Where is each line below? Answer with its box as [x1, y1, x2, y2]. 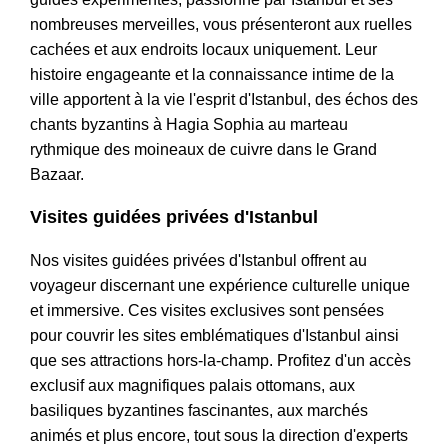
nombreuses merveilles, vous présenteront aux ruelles [30, 16, 412, 34]
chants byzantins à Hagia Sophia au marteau [30, 116, 348, 134]
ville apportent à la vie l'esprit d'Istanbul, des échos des [30, 91, 418, 109]
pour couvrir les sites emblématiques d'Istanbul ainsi [30, 327, 399, 345]
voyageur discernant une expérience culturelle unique [30, 277, 410, 295]
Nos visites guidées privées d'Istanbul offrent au [30, 252, 367, 270]
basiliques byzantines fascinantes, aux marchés [30, 402, 368, 420]
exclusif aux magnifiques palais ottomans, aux [30, 377, 355, 395]
